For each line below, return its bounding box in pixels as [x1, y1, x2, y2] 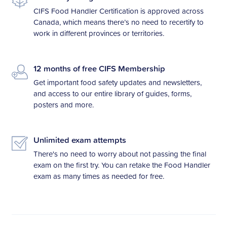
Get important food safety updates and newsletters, [33, 77, 202, 88]
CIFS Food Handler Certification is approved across [33, 5, 204, 16]
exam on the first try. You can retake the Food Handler [33, 159, 210, 170]
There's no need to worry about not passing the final [33, 148, 206, 159]
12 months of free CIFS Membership [33, 62, 165, 74]
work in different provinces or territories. [33, 27, 164, 39]
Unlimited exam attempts [33, 133, 126, 146]
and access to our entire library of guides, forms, [33, 88, 192, 99]
